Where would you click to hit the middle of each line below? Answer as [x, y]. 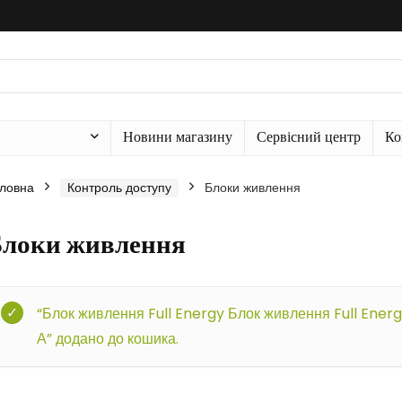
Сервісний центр [309, 137]
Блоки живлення [253, 188]
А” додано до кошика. [108, 339]
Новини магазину [178, 137]
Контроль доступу [119, 188]
